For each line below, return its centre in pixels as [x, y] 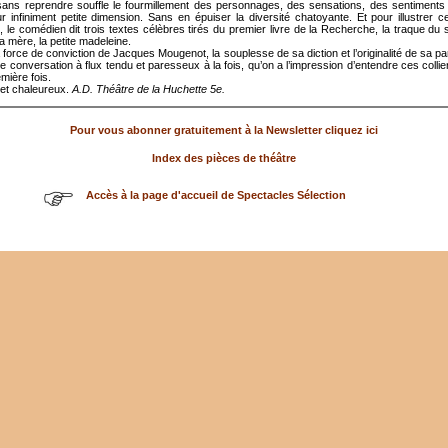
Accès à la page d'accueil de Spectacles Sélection [216, 194]
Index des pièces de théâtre [224, 157]
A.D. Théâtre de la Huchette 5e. [148, 88]
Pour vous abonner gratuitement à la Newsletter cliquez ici [224, 129]
